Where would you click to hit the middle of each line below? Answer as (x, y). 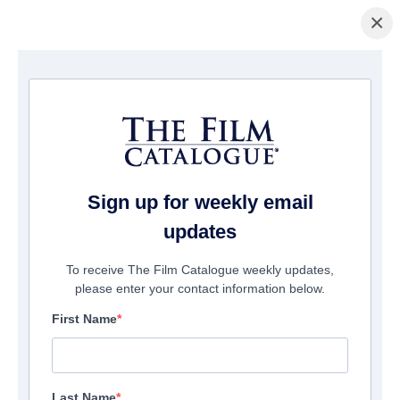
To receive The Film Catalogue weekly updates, (200, 270)
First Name (84, 319)
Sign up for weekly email (200, 203)
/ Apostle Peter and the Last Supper (158, 79)
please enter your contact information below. (200, 289)
